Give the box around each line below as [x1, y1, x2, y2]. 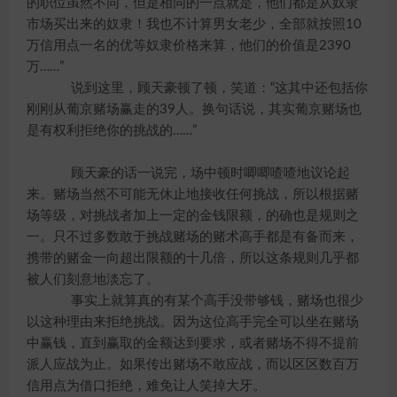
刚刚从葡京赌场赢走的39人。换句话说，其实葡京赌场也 [27, 103, 362, 116]
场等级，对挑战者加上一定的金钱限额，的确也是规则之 [27, 209, 359, 222]
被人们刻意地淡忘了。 [27, 273, 160, 286]
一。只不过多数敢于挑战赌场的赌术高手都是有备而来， [27, 230, 359, 244]
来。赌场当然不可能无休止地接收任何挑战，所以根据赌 [27, 188, 359, 201]
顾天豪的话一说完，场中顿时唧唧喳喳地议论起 [44, 167, 350, 180]
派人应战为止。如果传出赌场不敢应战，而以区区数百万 [27, 358, 359, 371]
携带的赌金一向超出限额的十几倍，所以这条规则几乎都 [27, 252, 359, 265]
